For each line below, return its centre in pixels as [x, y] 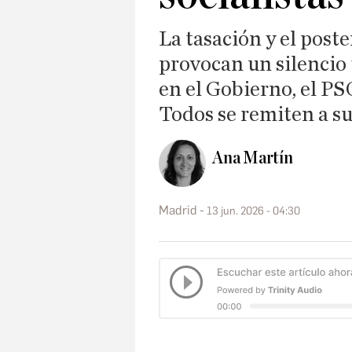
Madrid [178, 210]
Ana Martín [253, 158]
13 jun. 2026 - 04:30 [253, 211]
